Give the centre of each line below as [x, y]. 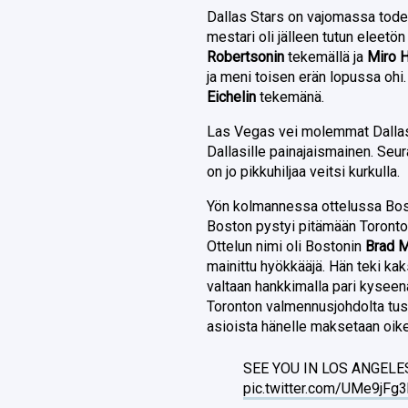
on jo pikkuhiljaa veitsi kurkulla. [304, 171]
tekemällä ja [326, 56]
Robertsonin [246, 56]
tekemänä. [292, 97]
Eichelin [234, 97]
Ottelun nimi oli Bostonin [286, 246]
